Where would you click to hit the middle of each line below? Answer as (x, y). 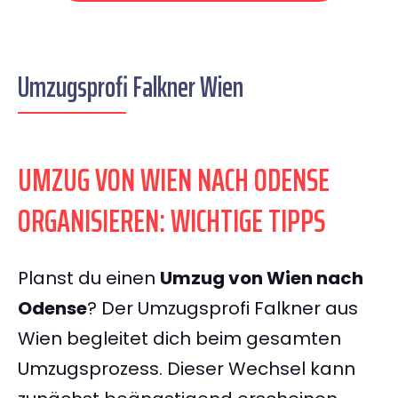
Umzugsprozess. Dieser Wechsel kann (187, 369)
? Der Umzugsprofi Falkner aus (223, 309)
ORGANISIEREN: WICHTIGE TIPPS (171, 221)
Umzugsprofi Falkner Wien (131, 88)
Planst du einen (89, 279)
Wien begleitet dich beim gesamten (179, 339)
